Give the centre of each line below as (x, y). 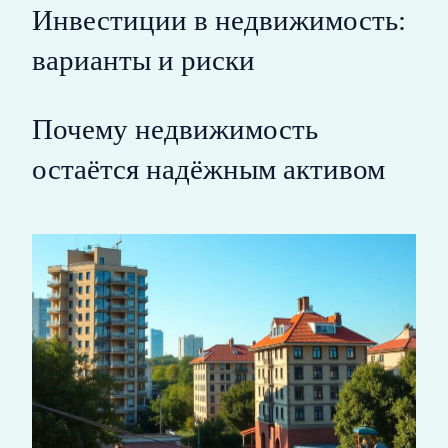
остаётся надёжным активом (208, 169)
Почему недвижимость (175, 129)
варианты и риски (143, 60)
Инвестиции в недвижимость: (219, 20)
